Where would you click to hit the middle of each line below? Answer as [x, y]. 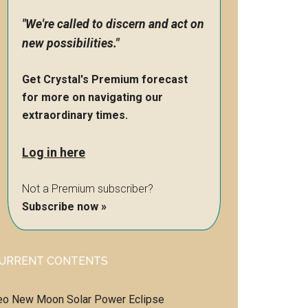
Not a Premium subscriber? [88, 189]
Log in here [54, 152]
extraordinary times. [75, 115]
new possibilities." [70, 43]
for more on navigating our [92, 97]
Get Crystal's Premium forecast [105, 79]
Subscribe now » [64, 207]
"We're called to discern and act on [113, 24]
